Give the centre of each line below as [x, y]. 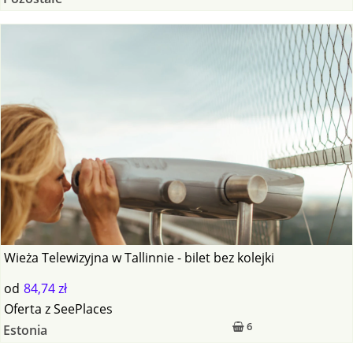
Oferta [23, 309]
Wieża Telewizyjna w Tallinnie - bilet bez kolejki [139, 258]
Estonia [25, 331]
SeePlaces [84, 309]
